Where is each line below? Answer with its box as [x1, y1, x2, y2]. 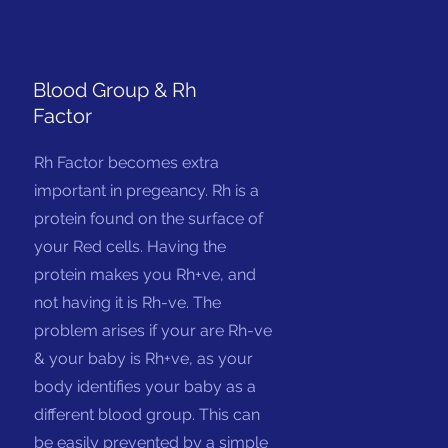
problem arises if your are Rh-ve [34, 321, 273, 340]
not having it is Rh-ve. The [34, 293, 222, 312]
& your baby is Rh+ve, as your [34, 349, 254, 368]
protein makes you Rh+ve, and [34, 265, 257, 284]
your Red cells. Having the [34, 237, 227, 256]
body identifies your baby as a [34, 377, 257, 396]
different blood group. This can [34, 405, 261, 424]
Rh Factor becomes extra [34, 153, 220, 172]
